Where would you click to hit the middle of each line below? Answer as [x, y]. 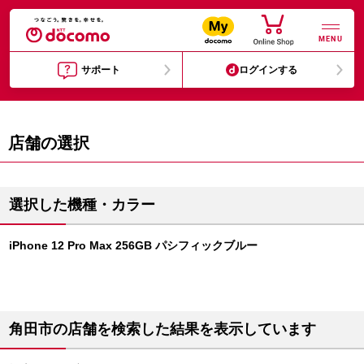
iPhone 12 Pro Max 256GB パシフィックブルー [133, 245]
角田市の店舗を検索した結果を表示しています [162, 329]
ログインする [269, 70]
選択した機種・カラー [82, 205]
